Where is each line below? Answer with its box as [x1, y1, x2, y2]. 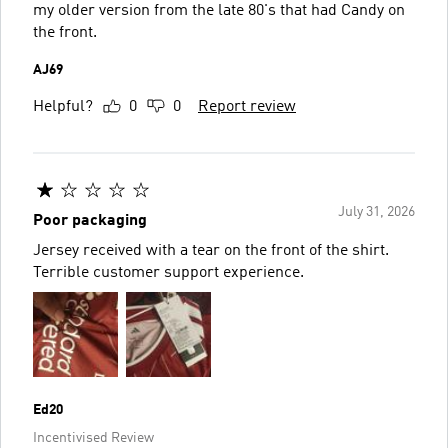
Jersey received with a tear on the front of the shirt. [33, 243, 389, 259]
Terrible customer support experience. [33, 265, 304, 281]
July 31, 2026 [338, 205, 415, 219]
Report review [198, 99, 296, 115]
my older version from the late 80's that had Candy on [33, 3, 405, 19]
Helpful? [33, 99, 93, 115]
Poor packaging [33, 213, 147, 229]
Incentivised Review [33, 431, 154, 445]
